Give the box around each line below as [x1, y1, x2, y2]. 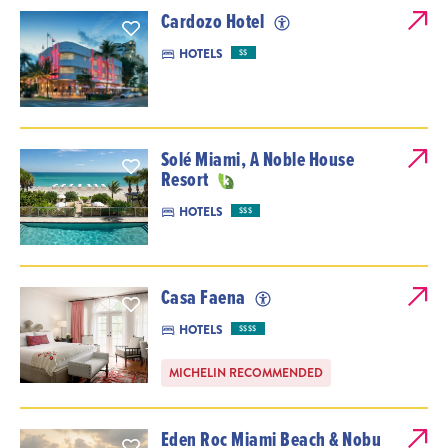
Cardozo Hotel [160, 7, 268, 36]
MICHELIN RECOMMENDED [168, 364, 323, 383]
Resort [160, 165, 213, 194]
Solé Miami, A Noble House [160, 145, 355, 174]
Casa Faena [160, 283, 250, 312]
